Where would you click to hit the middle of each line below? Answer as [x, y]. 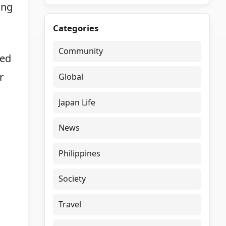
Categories [76, 28]
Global [71, 77]
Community [81, 51]
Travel [70, 204]
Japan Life [77, 102]
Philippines [80, 153]
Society [72, 179]
